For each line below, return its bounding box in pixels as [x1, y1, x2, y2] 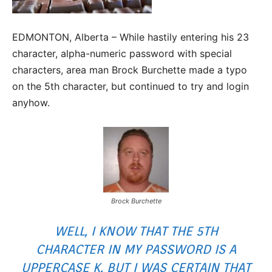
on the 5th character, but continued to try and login [12, 80, 249, 92]
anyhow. [12, 97, 50, 109]
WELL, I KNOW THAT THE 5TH [54, 223, 218, 239]
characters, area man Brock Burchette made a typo [12, 64, 247, 76]
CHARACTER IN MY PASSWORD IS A [36, 242, 236, 257]
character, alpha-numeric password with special [12, 47, 232, 59]
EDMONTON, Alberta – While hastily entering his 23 [12, 31, 249, 43]
